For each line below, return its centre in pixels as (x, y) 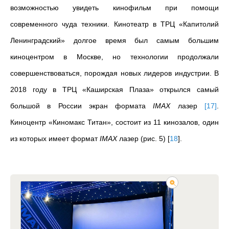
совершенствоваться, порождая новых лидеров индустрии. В (114, 73)
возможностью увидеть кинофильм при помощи (114, 7)
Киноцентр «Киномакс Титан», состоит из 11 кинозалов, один (114, 122)
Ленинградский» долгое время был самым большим (114, 40)
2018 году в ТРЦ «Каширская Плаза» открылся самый (114, 89)
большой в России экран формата (82, 106)
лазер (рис (136, 138)
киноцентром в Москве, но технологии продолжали (114, 56)
